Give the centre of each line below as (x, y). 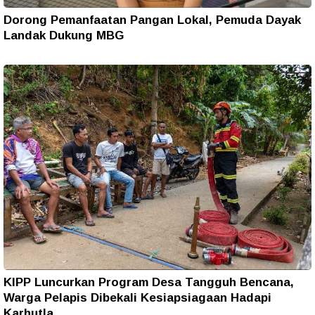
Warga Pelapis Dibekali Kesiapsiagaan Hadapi (137, 297)
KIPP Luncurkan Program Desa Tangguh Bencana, (149, 282)
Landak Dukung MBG (64, 36)
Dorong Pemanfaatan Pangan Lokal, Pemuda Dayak (152, 20)
